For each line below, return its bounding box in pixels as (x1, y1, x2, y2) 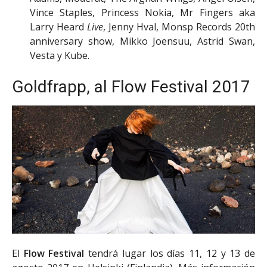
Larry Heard (30, 20, 87, 33)
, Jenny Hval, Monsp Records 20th (103, 20, 255, 33)
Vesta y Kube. (30, 48, 89, 62)
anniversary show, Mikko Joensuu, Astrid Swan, (30, 34, 255, 48)
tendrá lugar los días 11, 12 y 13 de (84, 246, 256, 260)
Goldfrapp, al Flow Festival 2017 (12, 76, 250, 97)
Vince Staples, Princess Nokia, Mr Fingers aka (30, 5, 255, 19)
